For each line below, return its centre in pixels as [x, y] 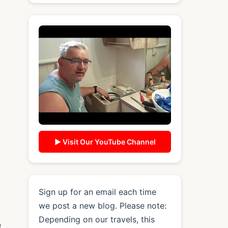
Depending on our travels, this [97, 219]
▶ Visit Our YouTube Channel [105, 141]
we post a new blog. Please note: [103, 205]
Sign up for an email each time [97, 192]
